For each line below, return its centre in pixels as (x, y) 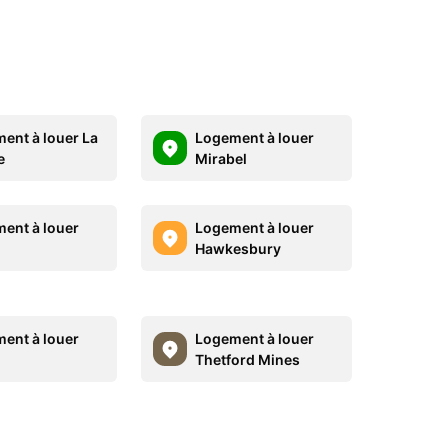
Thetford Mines (247, 359)
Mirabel (220, 158)
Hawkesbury (237, 248)
